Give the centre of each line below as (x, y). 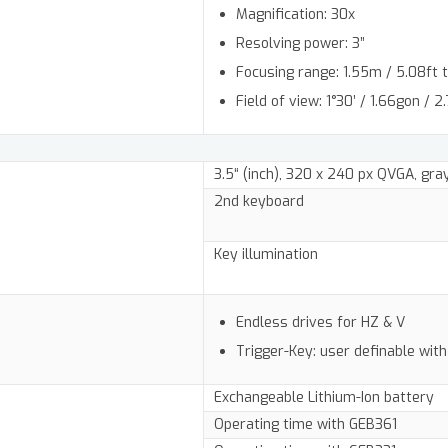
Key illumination (266, 255)
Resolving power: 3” (301, 44)
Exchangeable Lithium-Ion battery (324, 398)
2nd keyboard (259, 202)
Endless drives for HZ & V (321, 323)
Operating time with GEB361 (305, 425)
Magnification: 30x (296, 15)
